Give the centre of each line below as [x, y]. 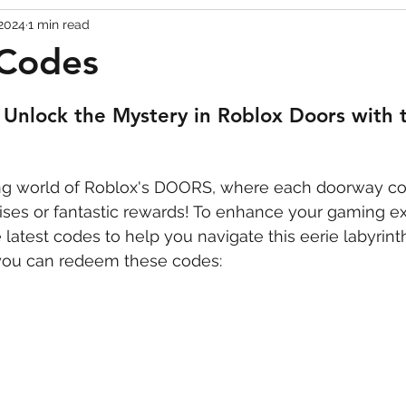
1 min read [59, 24]
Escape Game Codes [158, 27]
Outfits [300, 27]
